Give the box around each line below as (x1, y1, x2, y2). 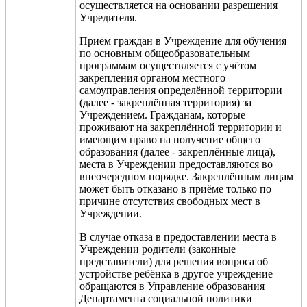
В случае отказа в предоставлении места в (79, 230, 277, 243)
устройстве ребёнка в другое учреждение (79, 267, 273, 280)
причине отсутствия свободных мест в (79, 195, 260, 207)
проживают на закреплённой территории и (79, 121, 282, 133)
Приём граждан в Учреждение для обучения (79, 34, 286, 47)
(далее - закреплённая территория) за (79, 96, 251, 108)
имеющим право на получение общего (79, 133, 260, 145)
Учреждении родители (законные (79, 243, 236, 255)
